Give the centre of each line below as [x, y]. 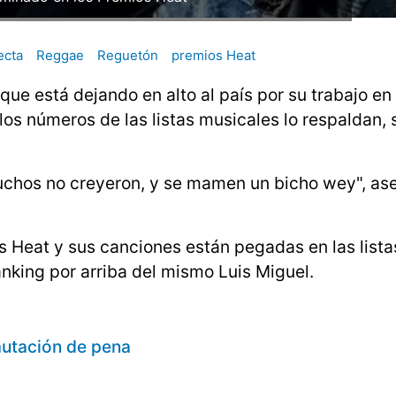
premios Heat [213, 56]
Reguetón [128, 56]
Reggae [60, 56]
